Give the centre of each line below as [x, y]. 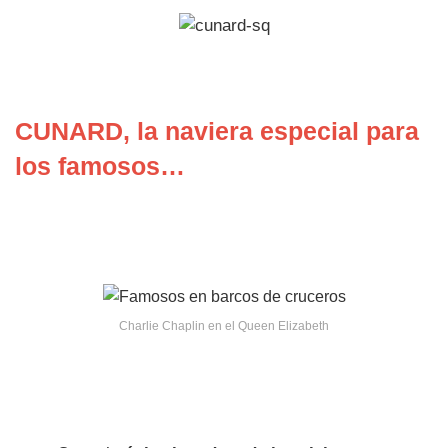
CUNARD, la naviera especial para [217, 131]
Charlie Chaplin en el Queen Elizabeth [224, 326]
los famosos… [100, 166]
